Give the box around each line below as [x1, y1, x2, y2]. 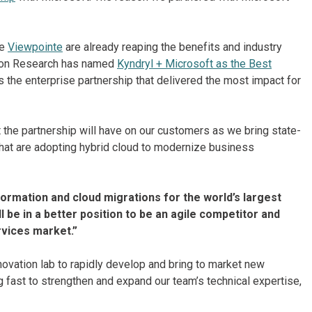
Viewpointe [8, 40, 63, 54]
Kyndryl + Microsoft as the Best [117, 57, 272, 70]
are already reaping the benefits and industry [63, 40, 282, 54]
